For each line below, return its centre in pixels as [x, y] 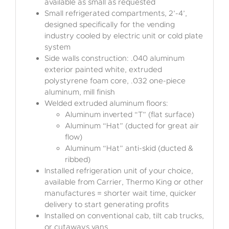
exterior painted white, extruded [103, 69]
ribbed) [77, 159]
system [57, 47]
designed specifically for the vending [109, 24]
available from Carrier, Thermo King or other [124, 182]
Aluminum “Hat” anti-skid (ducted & [129, 148]
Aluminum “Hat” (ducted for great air [132, 125]
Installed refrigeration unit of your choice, [119, 170]
